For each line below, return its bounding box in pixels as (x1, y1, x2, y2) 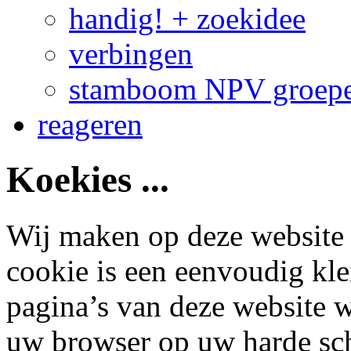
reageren (38, 107, 143, 141)
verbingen (69, 37, 193, 71)
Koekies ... (6, 159, 169, 201)
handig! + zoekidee (69, 2, 306, 35)
